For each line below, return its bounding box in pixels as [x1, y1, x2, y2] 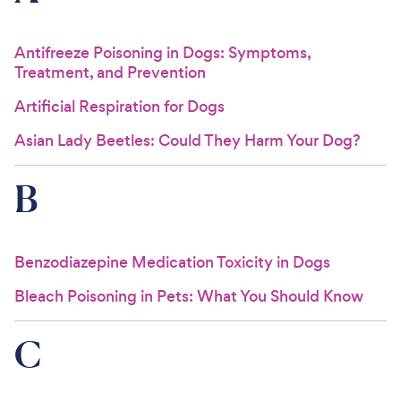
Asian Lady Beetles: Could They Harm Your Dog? [14, 130, 361, 151]
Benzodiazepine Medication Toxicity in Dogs [14, 252, 330, 273]
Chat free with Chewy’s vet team [80, 82, 296, 103]
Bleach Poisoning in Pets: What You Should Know [14, 286, 363, 307]
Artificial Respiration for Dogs [14, 96, 225, 117]
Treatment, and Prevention [14, 62, 206, 83]
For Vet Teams [18, 26, 124, 49]
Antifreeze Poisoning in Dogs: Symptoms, [14, 42, 311, 64]
